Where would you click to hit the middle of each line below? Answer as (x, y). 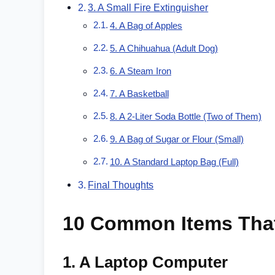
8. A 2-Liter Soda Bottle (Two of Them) (185, 117)
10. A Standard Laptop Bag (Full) (174, 162)
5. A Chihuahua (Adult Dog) (164, 49)
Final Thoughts (121, 185)
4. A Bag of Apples (146, 26)
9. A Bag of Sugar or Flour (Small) (176, 140)
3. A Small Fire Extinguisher (148, 8)
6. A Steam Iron (140, 72)
